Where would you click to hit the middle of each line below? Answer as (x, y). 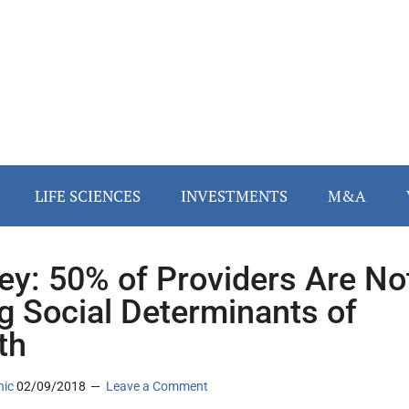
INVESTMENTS (234, 196)
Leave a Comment (157, 387)
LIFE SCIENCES (88, 196)
